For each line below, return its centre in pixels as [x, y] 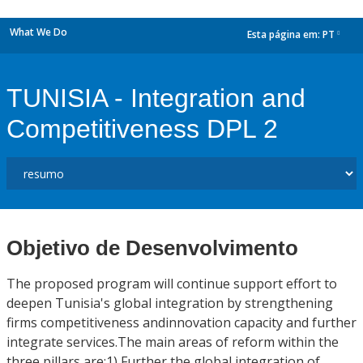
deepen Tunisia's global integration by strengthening [170, 303]
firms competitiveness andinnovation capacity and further [181, 322]
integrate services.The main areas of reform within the [173, 342]
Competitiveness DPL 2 [142, 129]
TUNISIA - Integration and [156, 98]
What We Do [38, 32]
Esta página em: [285, 35]
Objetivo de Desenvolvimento [152, 248]
